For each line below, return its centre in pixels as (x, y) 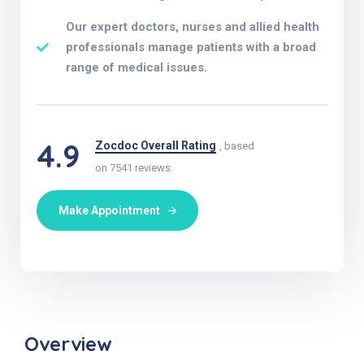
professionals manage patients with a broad (191, 47)
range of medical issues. (136, 67)
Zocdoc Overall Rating (156, 145)
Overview (68, 343)
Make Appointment (109, 210)
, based (237, 145)
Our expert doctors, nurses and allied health (192, 26)
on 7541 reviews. (134, 167)
